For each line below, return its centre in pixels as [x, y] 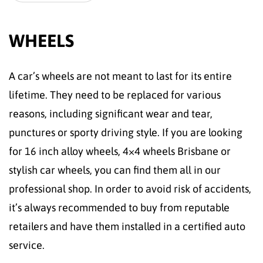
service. [27, 245]
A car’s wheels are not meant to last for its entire [120, 76]
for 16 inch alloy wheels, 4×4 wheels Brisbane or [120, 151]
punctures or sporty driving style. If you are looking [126, 133]
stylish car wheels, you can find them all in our [115, 170]
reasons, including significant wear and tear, [111, 114]
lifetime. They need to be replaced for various [115, 95]
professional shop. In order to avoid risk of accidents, [130, 189]
